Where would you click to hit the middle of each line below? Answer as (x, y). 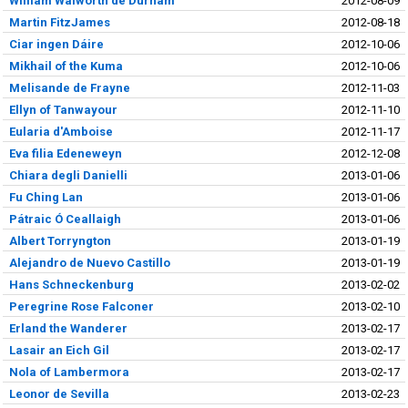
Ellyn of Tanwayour (63, 109)
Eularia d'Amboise (61, 131)
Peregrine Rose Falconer (81, 306)
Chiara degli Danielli (68, 175)
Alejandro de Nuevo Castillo (89, 262)
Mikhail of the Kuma (66, 66)
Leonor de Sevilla (59, 393)
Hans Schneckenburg (71, 284)
